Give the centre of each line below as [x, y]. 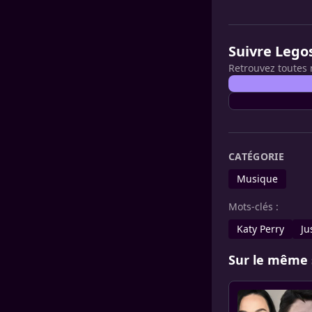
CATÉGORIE [257, 156]
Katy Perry [260, 229]
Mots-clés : [253, 206]
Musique [257, 179]
